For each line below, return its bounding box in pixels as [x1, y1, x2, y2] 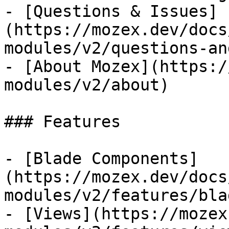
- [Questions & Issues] [4, 2, 218, 20]
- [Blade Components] [4, 149, 198, 168]
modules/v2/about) [4, 76, 169, 94]
